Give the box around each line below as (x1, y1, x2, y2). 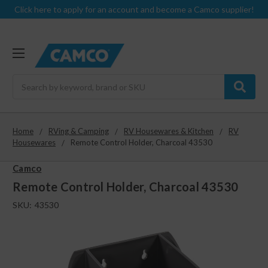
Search (13, 75, 38, 86)
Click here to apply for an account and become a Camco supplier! (14, 4, 254, 14)
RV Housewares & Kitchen (124, 126, 214, 136)
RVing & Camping (48, 126, 109, 136)
